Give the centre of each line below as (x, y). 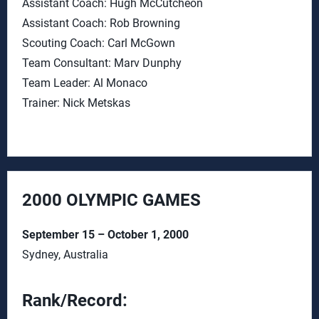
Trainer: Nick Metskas (76, 103)
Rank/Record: (75, 300)
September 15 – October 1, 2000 (105, 235)
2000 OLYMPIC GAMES (111, 200)
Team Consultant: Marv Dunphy (102, 63)
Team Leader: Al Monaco (85, 83)
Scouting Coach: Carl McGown (99, 43)
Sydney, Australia (65, 255)
